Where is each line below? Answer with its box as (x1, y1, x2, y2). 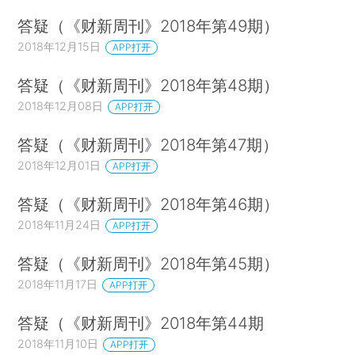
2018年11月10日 (17, 336, 99, 350)
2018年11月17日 (17, 277, 98, 291)
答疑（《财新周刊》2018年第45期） (17, 253, 280, 273)
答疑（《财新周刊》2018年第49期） (17, 16, 280, 36)
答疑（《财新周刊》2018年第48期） (17, 75, 280, 96)
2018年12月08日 (17, 99, 104, 113)
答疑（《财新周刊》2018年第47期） (17, 135, 279, 155)
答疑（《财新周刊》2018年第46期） (17, 193, 280, 214)
